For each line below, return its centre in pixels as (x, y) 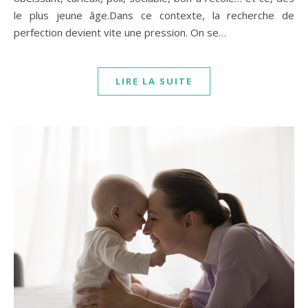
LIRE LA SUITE (154, 81)
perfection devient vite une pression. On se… (120, 33)
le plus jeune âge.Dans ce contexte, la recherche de (154, 15)
